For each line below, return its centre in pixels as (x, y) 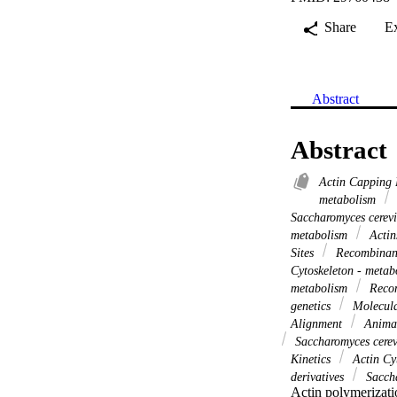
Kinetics (312, 358)
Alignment (318, 323)
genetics (312, 305)
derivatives (319, 376)
